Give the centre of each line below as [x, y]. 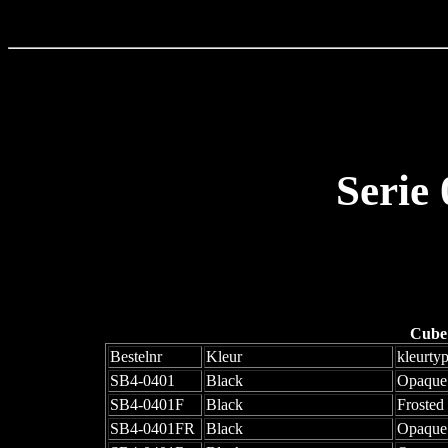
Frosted [420, 405]
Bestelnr [135, 357]
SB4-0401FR [152, 429]
